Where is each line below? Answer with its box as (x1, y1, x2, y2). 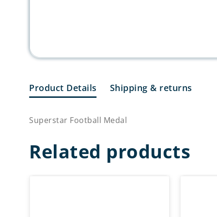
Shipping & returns (109, 81, 192, 93)
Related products (29, 138, 190, 164)
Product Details (29, 81, 97, 93)
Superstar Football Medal (29, 114, 127, 125)
